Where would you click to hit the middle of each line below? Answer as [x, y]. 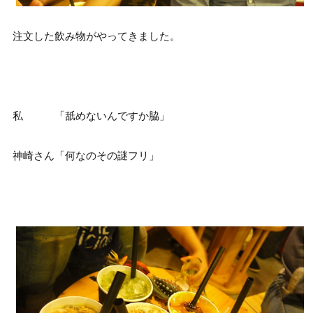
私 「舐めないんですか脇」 [91, 116]
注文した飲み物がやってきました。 [96, 37]
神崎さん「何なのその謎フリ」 [86, 156]
